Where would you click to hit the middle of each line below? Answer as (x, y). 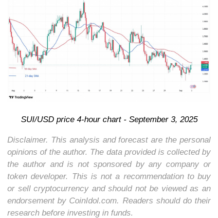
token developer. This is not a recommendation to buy (109, 177)
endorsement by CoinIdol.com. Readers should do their (109, 201)
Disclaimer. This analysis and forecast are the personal (109, 140)
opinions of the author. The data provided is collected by (109, 152)
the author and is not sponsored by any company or (109, 164)
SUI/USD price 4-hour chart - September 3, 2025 (109, 120)
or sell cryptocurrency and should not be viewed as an (109, 189)
